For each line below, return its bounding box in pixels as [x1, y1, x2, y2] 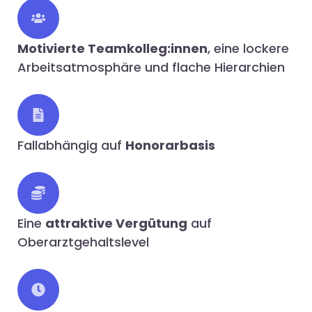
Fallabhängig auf [17, 136, 125, 154]
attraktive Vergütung [45, 214, 187, 232]
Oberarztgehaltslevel [17, 233, 149, 251]
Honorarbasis [125, 136, 215, 154]
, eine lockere [208, 39, 289, 57]
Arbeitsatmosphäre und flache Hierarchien [17, 58, 285, 76]
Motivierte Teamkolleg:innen [17, 39, 208, 57]
